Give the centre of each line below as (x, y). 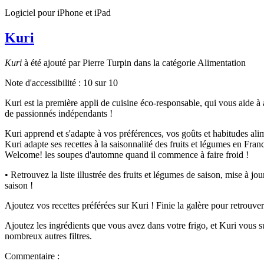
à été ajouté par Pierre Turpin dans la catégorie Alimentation (134, 62)
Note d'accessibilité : (44, 82)
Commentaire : (32, 256)
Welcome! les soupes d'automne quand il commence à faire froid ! (127, 154)
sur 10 (105, 82)
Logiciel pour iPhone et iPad (58, 12)
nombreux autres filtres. (48, 236)
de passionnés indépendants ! (59, 113)
